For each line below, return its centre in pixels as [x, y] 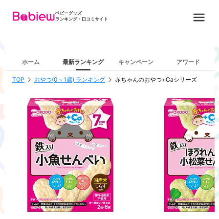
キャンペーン [136, 62]
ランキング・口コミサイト [82, 19]
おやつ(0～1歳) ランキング [70, 79]
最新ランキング [83, 62]
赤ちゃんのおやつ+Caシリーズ [156, 79]
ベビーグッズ [69, 13]
